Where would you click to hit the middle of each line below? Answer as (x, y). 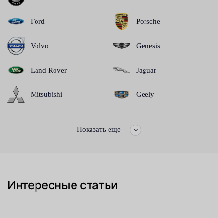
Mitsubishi (46, 95)
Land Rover (49, 70)
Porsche (148, 22)
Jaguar (146, 70)
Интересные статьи (63, 185)
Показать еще (100, 130)
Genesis (148, 46)
